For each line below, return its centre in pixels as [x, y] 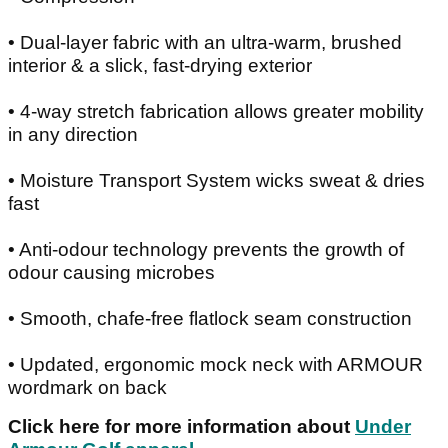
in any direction [73, 134]
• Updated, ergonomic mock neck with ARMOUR [215, 364]
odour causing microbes [111, 272]
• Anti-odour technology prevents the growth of [206, 249]
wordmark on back [90, 387]
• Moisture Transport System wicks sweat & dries [216, 180]
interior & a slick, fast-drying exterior [160, 65]
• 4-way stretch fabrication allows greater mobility [216, 111]
